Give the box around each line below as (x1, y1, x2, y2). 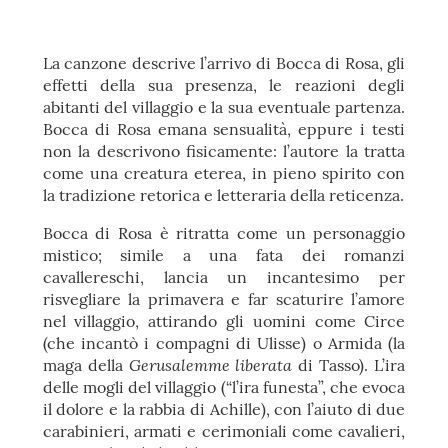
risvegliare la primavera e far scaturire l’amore (42, 289, 406, 309)
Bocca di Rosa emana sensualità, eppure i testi (42, 119, 406, 139)
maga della (42, 355, 129, 375)
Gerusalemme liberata (128, 354, 293, 375)
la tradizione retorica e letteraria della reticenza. (42, 185, 404, 205)
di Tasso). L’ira (292, 355, 406, 375)
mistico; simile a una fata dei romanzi (42, 245, 406, 265)
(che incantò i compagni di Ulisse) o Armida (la (42, 333, 406, 353)
